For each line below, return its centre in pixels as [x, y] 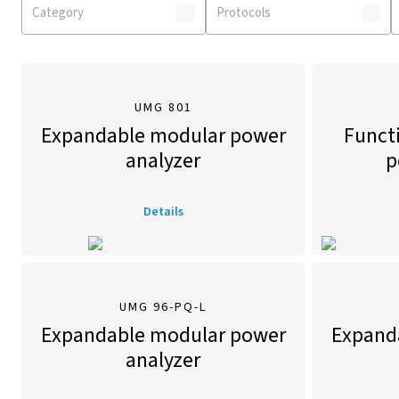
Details [163, 212]
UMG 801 [163, 108]
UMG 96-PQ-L [163, 307]
